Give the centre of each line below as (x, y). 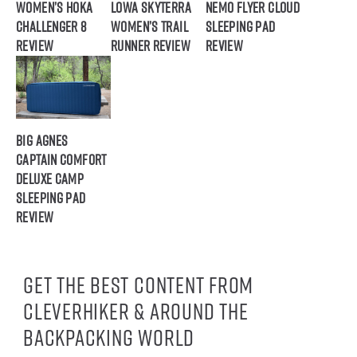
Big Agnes (42, 141)
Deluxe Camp (50, 179)
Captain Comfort (61, 160)
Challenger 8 (51, 26)
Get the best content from (139, 285)
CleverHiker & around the (136, 312)
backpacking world (109, 338)
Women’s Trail (149, 26)
